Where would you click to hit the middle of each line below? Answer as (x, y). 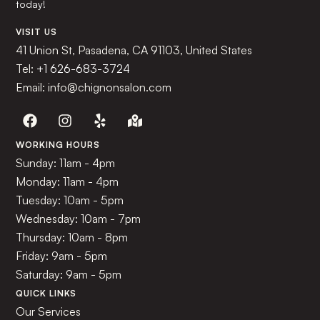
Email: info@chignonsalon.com (94, 87)
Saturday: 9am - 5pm (69, 275)
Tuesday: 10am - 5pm (70, 200)
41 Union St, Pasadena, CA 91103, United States (134, 50)
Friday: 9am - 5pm (62, 256)
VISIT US (37, 31)
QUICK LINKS (46, 294)
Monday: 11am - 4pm (67, 182)
